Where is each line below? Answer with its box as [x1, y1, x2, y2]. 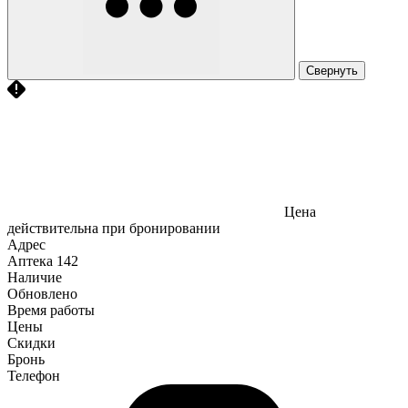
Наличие [7, 269, 62, 285]
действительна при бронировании [7, 219, 220, 236]
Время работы [7, 301, 95, 318]
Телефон [7, 367, 60, 383]
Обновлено [7, 285, 77, 301]
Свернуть [306, 63, 358, 77]
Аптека [7, 252, 53, 269]
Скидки [7, 334, 56, 351]
